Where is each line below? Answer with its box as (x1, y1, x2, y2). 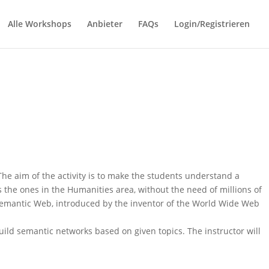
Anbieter (87, 18, 122, 29)
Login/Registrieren (174, 18, 250, 29)
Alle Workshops (8, 18, 71, 29)
